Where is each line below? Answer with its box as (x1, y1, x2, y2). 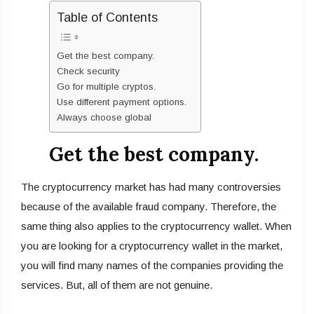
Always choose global (57, 112, 151, 123)
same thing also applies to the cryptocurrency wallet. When (21, 220, 292, 233)
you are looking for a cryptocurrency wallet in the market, (21, 240, 282, 252)
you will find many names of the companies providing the (21, 259, 283, 272)
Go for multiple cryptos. (57, 81, 156, 93)
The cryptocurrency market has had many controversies (21, 181, 281, 193)
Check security (57, 66, 120, 77)
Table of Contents (57, 11, 158, 25)
